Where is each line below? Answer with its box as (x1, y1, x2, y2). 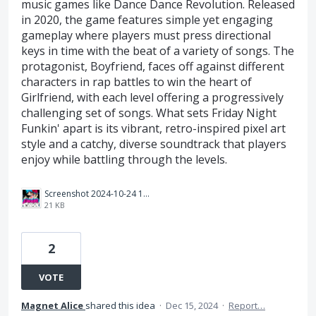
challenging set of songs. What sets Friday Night (21, 105, 276, 121)
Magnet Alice (21, 299, 83, 312)
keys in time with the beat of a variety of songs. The (21, 43, 294, 59)
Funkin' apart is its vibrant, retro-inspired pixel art (21, 121, 286, 136)
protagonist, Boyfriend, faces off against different (21, 59, 284, 74)
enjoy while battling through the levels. (21, 152, 227, 167)
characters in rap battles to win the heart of (21, 74, 252, 90)
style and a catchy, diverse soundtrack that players (21, 136, 286, 152)
